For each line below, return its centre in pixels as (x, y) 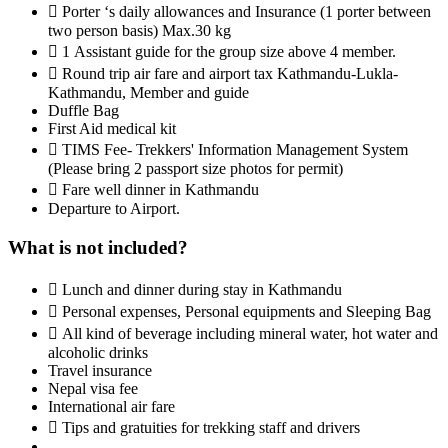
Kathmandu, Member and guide (148, 93)
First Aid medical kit (112, 129)
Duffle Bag (83, 111)
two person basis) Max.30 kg (139, 31)
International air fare (111, 406)
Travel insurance (100, 370)
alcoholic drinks (98, 352)
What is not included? (98, 247)
